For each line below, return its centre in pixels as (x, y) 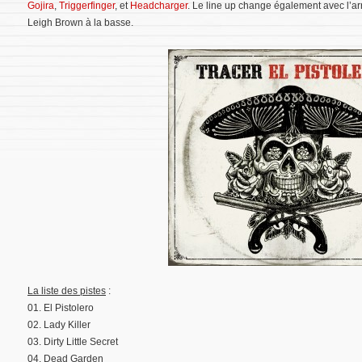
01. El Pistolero (61, 308)
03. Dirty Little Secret (73, 342)
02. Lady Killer (59, 325)
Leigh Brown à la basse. (80, 23)
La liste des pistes (67, 291)
